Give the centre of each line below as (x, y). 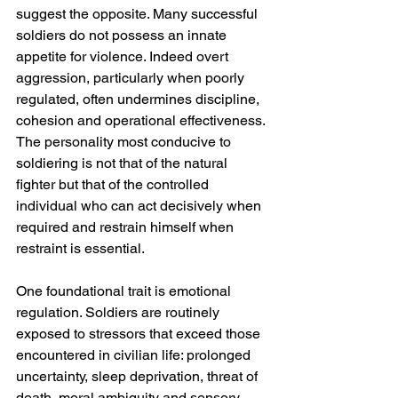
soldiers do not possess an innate (123, 35)
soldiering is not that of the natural (123, 163)
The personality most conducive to (125, 142)
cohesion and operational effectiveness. (142, 120)
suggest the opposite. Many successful (139, 14)
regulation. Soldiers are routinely (119, 312)
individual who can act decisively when (140, 206)
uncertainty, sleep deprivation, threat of (139, 376)
